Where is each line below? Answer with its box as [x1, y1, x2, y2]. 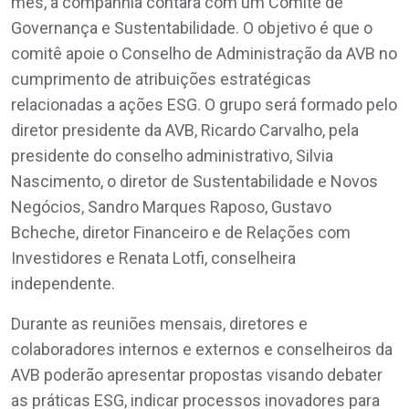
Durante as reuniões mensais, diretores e [11, 313, 308, 333]
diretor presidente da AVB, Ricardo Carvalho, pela [11, 120, 359, 140]
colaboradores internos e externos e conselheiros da [11, 339, 393, 359]
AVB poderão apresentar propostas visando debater [11, 364, 383, 384]
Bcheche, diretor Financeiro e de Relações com [11, 222, 351, 242]
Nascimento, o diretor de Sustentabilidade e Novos [11, 171, 378, 191]
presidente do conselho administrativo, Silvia [11, 145, 333, 165]
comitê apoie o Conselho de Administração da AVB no [11, 43, 397, 63]
